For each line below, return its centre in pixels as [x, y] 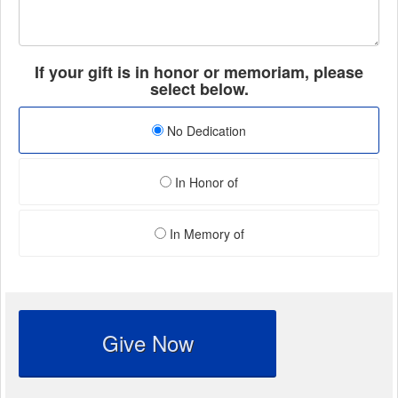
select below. [199, 88]
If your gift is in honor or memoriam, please [199, 72]
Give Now [147, 342]
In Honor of [205, 182]
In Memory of [205, 233]
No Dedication [205, 130]
